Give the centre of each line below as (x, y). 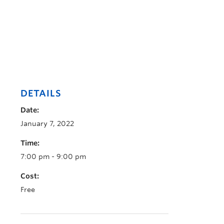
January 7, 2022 (47, 123)
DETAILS (41, 93)
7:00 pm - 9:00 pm (53, 156)
